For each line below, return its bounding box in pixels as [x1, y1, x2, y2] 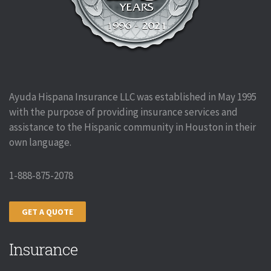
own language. [9, 135, 71, 149]
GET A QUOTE [22, 206, 73, 217]
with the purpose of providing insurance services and [9, 105, 238, 119]
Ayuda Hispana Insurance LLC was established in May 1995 [9, 90, 256, 103]
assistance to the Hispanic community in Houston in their [9, 120, 256, 134]
